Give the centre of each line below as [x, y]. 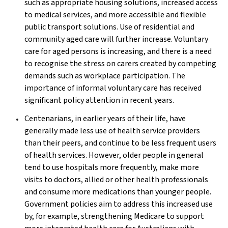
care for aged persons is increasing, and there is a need [118, 51]
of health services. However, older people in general [114, 155]
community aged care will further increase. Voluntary [116, 39]
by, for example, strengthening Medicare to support [114, 216]
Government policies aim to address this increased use [119, 204]
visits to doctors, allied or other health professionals [116, 180]
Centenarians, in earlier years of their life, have [105, 119]
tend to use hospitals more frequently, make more [112, 167]
